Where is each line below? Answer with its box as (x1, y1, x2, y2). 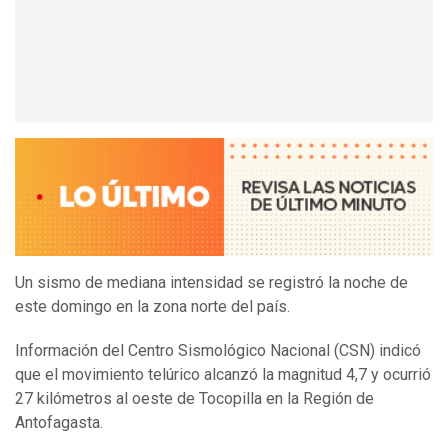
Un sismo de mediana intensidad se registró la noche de (15, 273, 408, 293)
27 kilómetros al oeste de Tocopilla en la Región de (15, 389, 374, 409)
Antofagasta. (15, 413, 103, 433)
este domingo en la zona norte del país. (15, 297, 290, 317)
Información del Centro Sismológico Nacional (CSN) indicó (15, 341, 421, 361)
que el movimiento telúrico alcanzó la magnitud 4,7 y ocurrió (15, 365, 431, 385)
